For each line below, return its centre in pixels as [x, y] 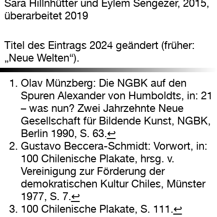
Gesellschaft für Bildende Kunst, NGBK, [116, 121]
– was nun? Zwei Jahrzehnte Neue [102, 108]
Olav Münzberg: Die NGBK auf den [103, 83]
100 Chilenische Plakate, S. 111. [97, 209]
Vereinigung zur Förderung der [93, 171]
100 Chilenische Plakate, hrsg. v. [97, 159]
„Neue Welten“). [42, 57]
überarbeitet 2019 [46, 15]
